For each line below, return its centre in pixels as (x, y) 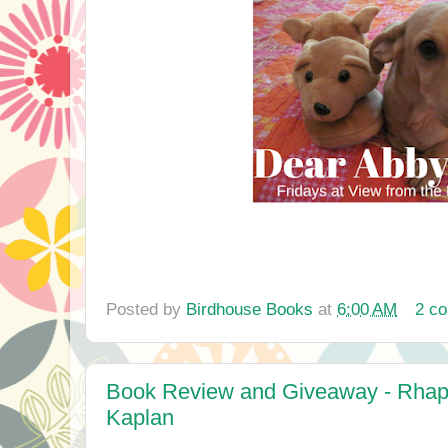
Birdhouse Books (249, 309)
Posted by (146, 309)
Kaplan (140, 418)
